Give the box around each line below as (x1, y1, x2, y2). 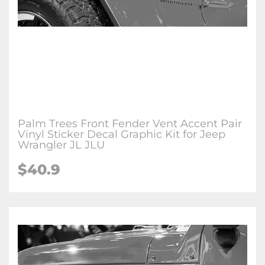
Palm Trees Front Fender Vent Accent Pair (18, 117, 242, 130)
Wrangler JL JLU (18, 138, 105, 151)
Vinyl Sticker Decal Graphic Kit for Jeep (18, 128, 225, 141)
